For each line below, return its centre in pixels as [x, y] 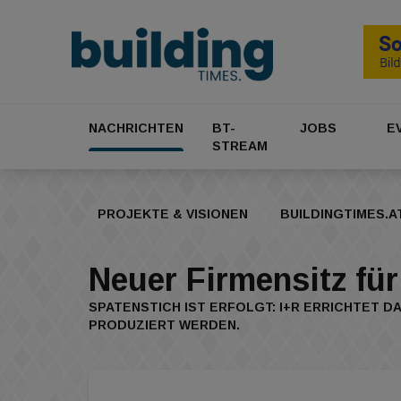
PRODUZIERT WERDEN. [164, 325]
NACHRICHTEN [136, 128]
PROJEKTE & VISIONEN [173, 214]
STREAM [240, 146]
